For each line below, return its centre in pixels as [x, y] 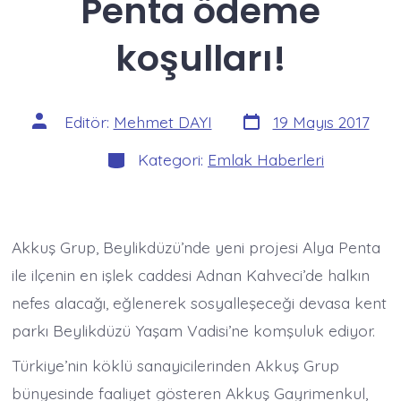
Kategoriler [145, 154]
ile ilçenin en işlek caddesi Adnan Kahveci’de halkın [191, 275]
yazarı [52, 134]
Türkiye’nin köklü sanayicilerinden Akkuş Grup [176, 366]
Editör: [89, 122]
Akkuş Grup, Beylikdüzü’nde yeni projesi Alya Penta [196, 247]
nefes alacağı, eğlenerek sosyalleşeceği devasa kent [200, 303]
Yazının [55, 119]
